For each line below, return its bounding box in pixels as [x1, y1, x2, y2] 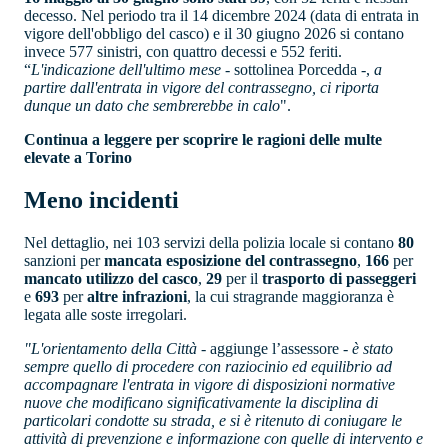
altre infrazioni [87, 287, 187, 305]
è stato [352, 339, 393, 357]
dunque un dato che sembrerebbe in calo [24, 97, 280, 115]
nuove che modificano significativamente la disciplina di [24, 393, 378, 411]
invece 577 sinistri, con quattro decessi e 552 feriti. [24, 43, 342, 61]
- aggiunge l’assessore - [197, 339, 352, 357]
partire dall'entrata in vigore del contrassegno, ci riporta [24, 79, 379, 97]
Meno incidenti [24, 187, 179, 214]
